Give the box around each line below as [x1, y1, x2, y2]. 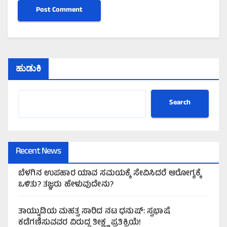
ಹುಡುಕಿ [16, 62, 41, 74]
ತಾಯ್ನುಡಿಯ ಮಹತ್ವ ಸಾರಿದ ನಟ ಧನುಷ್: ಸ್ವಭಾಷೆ [18, 205, 170, 218]
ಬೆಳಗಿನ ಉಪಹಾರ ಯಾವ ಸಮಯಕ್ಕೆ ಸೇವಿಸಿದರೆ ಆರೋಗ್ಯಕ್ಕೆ [18, 167, 202, 180]
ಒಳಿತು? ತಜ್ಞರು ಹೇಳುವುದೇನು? [18, 178, 113, 192]
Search [169, 97, 191, 109]
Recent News [16, 144, 61, 160]
